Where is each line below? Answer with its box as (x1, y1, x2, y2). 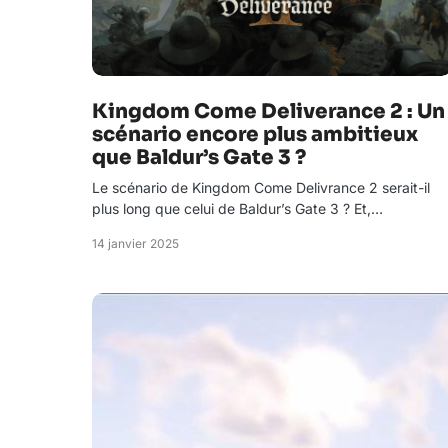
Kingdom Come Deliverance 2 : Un (92, 99, 445, 124)
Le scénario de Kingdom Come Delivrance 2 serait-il (92, 179, 430, 196)
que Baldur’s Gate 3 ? (92, 145, 306, 170)
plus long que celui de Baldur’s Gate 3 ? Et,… (92, 200, 383, 217)
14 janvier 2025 (92, 236, 179, 251)
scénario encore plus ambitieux (92, 122, 418, 147)
